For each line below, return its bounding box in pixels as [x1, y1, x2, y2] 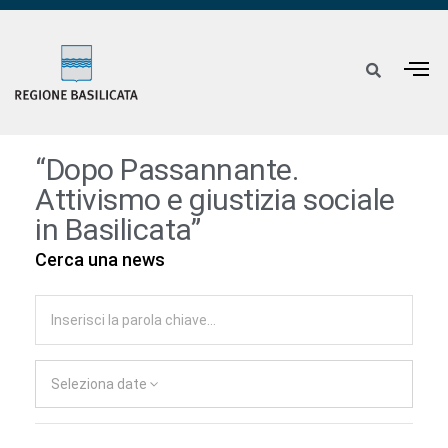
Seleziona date [51, 376, 147, 393]
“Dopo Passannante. [35, 152, 298, 188]
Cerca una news [35, 249, 165, 271]
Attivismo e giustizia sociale [35, 182, 395, 218]
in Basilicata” [35, 212, 200, 248]
